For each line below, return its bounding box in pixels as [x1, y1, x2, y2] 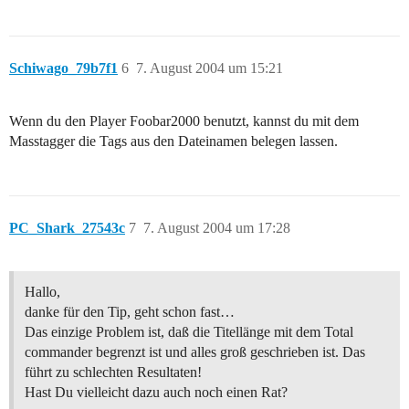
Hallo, [25, 284, 60, 300]
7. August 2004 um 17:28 [143, 220, 290, 236]
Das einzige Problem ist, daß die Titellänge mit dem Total [25, 324, 353, 341]
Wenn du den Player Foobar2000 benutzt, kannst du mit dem [9, 113, 359, 130]
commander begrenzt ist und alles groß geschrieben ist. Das [25, 344, 365, 361]
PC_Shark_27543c [9, 220, 125, 236]
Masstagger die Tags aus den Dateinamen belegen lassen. [9, 133, 338, 150]
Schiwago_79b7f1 [9, 60, 118, 77]
